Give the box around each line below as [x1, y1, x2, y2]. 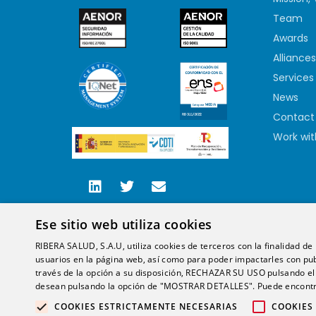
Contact [273, 109, 315, 124]
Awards [273, 30, 308, 45]
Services [273, 70, 314, 85]
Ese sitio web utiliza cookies [35, 216, 212, 233]
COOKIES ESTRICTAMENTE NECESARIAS [54, 300, 238, 312]
